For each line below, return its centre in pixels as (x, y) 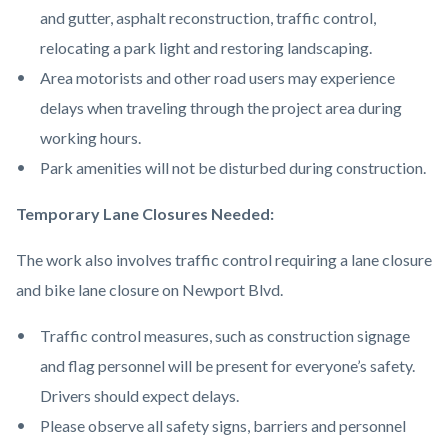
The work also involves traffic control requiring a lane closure (224, 259)
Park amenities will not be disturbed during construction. (233, 167)
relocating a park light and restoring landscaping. (206, 47)
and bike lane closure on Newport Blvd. (149, 289)
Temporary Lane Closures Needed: (145, 213)
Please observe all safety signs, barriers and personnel (223, 425)
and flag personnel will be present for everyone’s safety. (227, 365)
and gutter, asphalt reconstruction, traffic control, (208, 17)
